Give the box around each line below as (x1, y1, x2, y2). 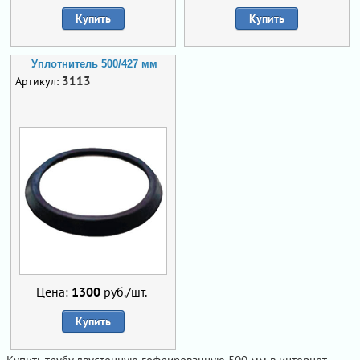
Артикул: (15, 73, 62, 88)
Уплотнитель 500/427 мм (31, 57, 157, 70)
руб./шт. (100, 283, 147, 300)
